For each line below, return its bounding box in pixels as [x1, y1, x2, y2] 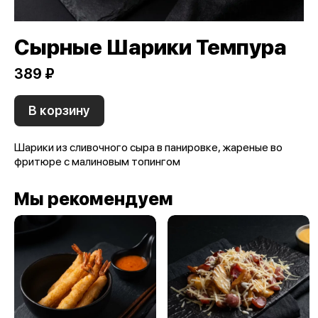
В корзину [28, 103, 90, 118]
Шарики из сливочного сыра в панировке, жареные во [14, 141, 283, 154]
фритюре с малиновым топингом [14, 155, 180, 168]
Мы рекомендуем [14, 188, 173, 209]
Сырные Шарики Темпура [14, 34, 287, 60]
